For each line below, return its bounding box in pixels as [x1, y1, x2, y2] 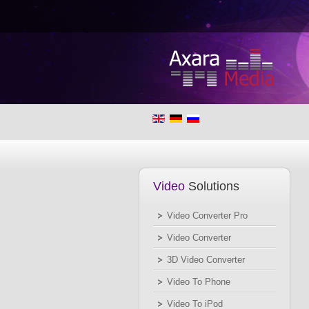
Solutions [185, 179, 239, 193]
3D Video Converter [167, 255, 245, 265]
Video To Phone [167, 277, 230, 287]
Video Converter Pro [167, 210, 248, 221]
